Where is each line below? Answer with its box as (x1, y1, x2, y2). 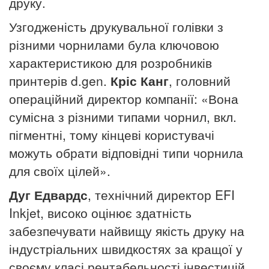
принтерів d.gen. (9, 71, 110, 90)
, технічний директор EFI (88, 186, 235, 204)
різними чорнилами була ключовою (9, 35, 219, 54)
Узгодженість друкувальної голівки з (9, 17, 223, 36)
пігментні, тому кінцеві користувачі (9, 125, 214, 144)
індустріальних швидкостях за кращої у (9, 240, 243, 258)
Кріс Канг (110, 71, 169, 90)
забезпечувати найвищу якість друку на (9, 222, 244, 240)
